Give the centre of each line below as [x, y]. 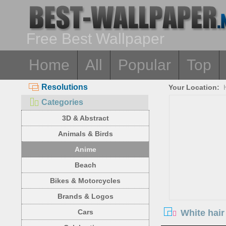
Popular [145, 65]
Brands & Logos [85, 196]
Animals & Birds [85, 134]
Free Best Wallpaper [95, 39]
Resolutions [65, 87]
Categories [62, 102]
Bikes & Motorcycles [85, 181]
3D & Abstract [85, 118]
